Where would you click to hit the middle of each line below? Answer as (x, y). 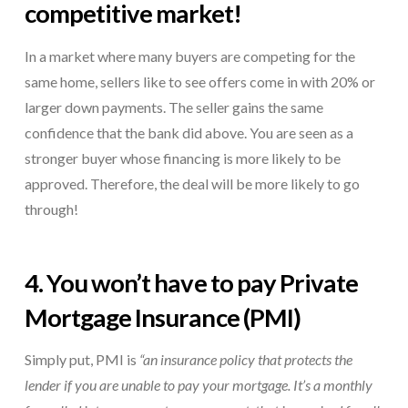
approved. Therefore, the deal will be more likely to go (192, 183)
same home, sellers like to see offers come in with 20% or (199, 81)
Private (319, 282)
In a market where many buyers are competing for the (189, 56)
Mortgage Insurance (132, 317)
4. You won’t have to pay (152, 282)
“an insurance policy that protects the (245, 360)
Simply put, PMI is (82, 360)
